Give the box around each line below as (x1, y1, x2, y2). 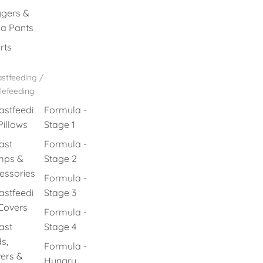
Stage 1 (44, 119, 76, 130)
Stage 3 (44, 187, 77, 198)
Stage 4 (44, 221, 77, 232)
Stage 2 (44, 153, 77, 164)
